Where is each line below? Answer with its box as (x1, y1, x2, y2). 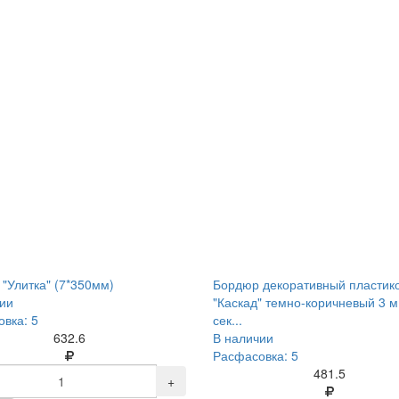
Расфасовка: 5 (212, 346, 298, 364)
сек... (212, 311, 242, 329)
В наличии (212, 329, 273, 346)
